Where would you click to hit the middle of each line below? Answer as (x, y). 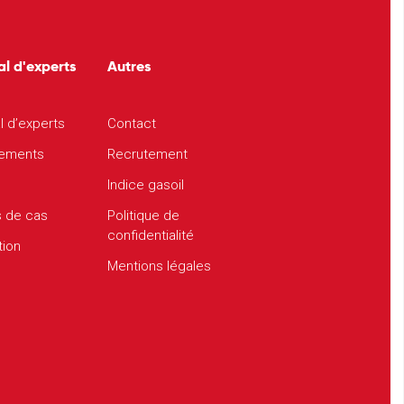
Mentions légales (159, 266)
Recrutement (147, 154)
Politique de (143, 216)
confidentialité (151, 235)
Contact (132, 124)
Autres (129, 66)
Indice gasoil (146, 185)
